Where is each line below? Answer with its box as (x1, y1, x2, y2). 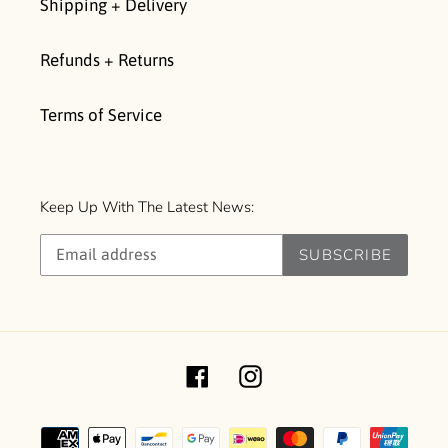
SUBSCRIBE (299, 244, 392, 265)
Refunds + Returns (40, 50, 174, 71)
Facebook (208, 363, 281, 384)
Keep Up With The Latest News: (40, 197, 254, 218)
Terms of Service (40, 105, 162, 126)
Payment (223, 418, 288, 439)
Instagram (261, 363, 335, 384)
